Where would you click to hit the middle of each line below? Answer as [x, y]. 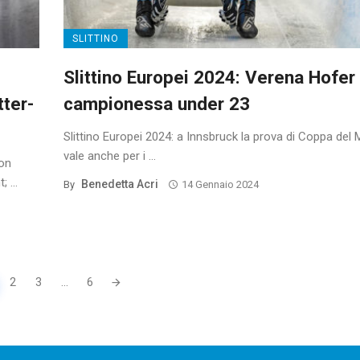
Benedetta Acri [120, 184]
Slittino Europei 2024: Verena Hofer [209, 78]
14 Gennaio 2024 [220, 185]
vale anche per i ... [110, 156]
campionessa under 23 [157, 104]
